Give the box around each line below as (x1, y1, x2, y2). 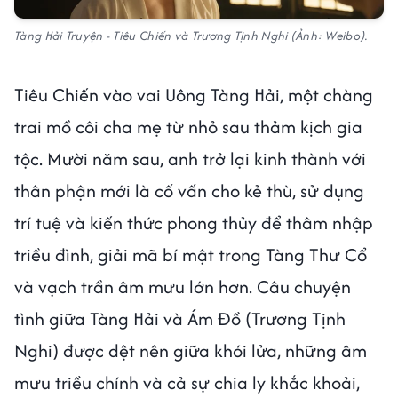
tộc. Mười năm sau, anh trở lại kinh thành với (14, 145, 366, 171)
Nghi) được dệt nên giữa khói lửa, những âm (14, 337, 367, 363)
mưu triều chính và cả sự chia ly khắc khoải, (14, 369, 360, 395)
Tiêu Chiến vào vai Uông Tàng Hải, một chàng (14, 81, 373, 107)
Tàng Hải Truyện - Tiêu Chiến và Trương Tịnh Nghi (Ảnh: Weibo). (14, 26, 371, 44)
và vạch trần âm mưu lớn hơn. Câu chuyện (14, 273, 351, 299)
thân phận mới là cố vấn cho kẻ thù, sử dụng (14, 177, 364, 203)
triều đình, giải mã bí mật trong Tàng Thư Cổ (14, 241, 367, 267)
